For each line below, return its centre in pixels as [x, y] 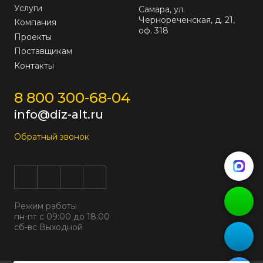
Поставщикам [43, 51]
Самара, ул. [162, 9]
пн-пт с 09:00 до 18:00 [62, 217]
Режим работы [45, 206]
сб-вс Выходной [48, 227]
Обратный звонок [52, 137]
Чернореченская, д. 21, [187, 20]
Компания [35, 23]
